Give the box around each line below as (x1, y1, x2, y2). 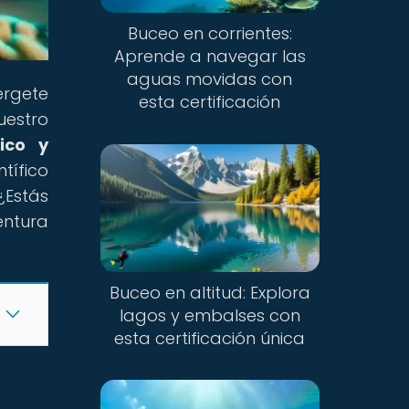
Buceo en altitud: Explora (109, 280, 310, 304)
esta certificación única (114, 326, 306, 350)
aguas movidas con (127, 68, 293, 91)
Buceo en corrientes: (127, 22, 292, 46)
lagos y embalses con (119, 303, 300, 327)
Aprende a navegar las (113, 45, 306, 68)
